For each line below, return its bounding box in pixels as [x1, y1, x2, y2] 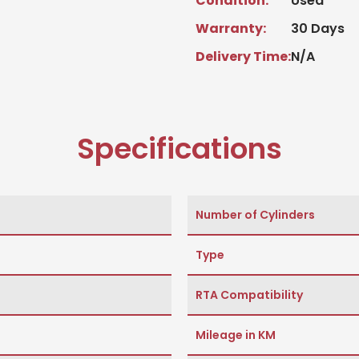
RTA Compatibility [196, 287, 303, 304]
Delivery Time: [196, 47, 291, 67]
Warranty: [196, 19, 266, 38]
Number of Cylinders [196, 207, 315, 224]
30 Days [291, 19, 345, 38]
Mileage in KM [196, 327, 276, 344]
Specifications [77, 128, 282, 170]
